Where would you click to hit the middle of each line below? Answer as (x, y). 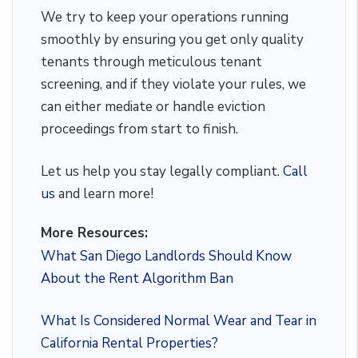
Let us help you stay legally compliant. (162, 171)
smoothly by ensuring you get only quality (172, 40)
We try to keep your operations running (165, 17)
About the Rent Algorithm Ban (137, 278)
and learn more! (104, 194)
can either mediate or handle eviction (153, 107)
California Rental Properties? (129, 343)
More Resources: (94, 233)
